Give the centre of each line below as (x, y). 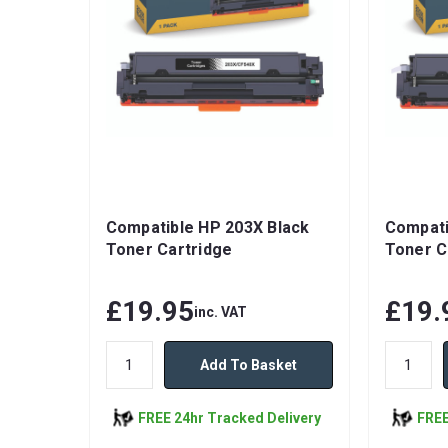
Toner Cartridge (169, 250)
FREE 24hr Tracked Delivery (229, 417)
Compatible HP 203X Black (207, 228)
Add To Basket (248, 365)
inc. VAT (220, 311)
